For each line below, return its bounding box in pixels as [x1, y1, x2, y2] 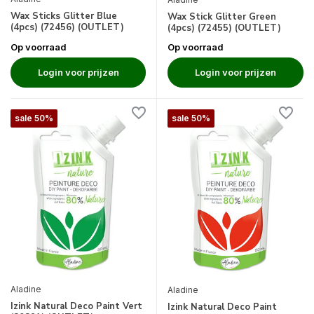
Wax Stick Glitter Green [168, 11, 276, 24]
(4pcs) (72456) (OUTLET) [11, 20, 124, 34]
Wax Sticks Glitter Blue [11, 9, 117, 22]
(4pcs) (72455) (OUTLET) [168, 22, 281, 35]
